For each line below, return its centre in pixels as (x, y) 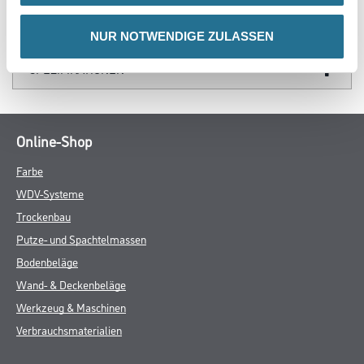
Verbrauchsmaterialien (69, 329)
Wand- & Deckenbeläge (71, 284)
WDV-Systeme (50, 193)
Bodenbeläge (47, 261)
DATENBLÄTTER (72, 28)
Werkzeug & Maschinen (71, 306)
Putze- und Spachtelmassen (81, 238)
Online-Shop (54, 140)
